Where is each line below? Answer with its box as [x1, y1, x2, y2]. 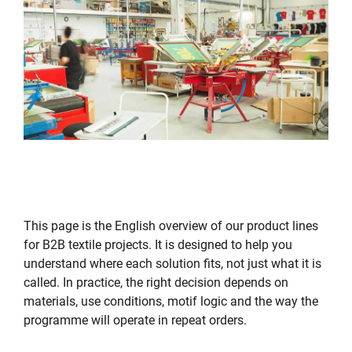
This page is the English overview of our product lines [24, 218, 318, 233]
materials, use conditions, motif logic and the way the [24, 293, 318, 309]
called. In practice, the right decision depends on [24, 274, 288, 290]
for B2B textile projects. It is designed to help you [24, 236, 292, 252]
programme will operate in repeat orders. [24, 312, 247, 328]
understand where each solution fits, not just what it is [24, 255, 321, 271]
